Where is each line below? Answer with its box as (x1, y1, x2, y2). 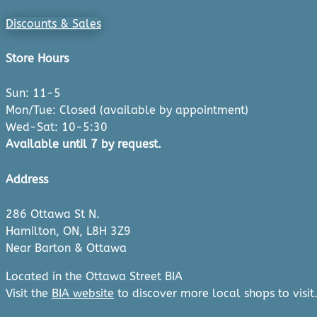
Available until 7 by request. (6, 137, 161, 151)
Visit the (6, 286, 52, 300)
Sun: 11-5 (6, 86, 61, 100)
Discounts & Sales (6, 16, 101, 30)
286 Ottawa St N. (6, 207, 100, 221)
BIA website (52, 286, 114, 300)
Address (6, 172, 48, 186)
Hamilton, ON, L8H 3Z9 (6, 224, 131, 238)
